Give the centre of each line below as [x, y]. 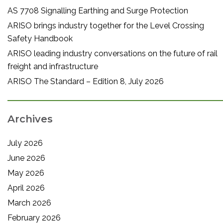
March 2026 [29, 203]
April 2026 [26, 188]
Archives [30, 119]
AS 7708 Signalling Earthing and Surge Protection [98, 10]
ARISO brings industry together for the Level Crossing [106, 25]
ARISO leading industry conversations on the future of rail [112, 53]
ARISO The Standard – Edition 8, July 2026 [86, 81]
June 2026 [26, 158]
